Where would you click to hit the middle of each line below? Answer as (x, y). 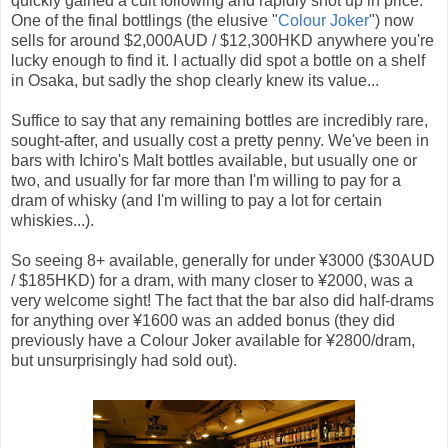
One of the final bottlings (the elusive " (144, 20)
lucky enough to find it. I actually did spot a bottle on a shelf (218, 60)
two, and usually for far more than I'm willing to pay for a (206, 180)
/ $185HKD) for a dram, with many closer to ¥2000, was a (212, 280)
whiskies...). (52, 220)
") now (391, 20)
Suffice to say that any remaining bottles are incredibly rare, (219, 120)
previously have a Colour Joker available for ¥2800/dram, (213, 340)
